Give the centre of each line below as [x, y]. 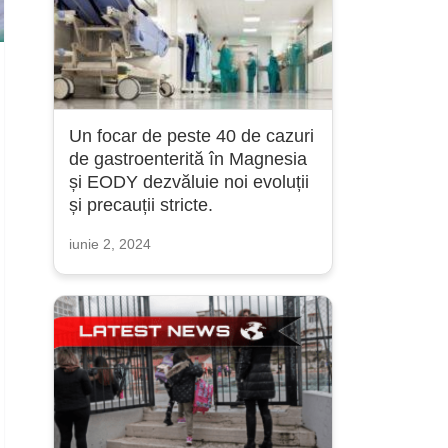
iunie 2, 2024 [109, 244]
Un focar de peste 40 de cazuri [191, 136]
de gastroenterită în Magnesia [187, 159]
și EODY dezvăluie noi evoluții [188, 182]
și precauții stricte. [140, 205]
